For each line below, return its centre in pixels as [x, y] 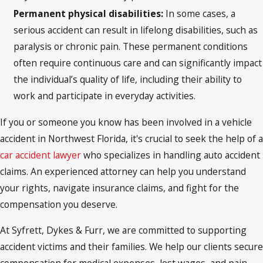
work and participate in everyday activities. [105, 95]
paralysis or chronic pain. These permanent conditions [131, 46]
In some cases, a [201, 13]
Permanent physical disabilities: [90, 13]
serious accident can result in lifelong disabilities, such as [136, 30]
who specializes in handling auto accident [171, 155]
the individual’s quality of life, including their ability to [128, 79]
